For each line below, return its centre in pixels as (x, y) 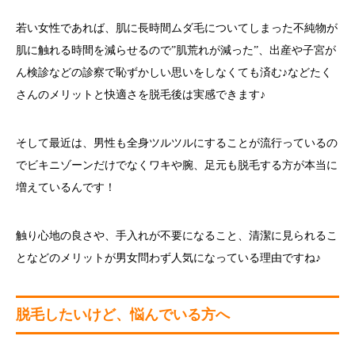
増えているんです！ (66, 188)
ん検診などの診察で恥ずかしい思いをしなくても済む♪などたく (174, 73)
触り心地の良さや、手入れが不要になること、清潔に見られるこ (177, 236)
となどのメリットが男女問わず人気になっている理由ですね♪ (168, 258)
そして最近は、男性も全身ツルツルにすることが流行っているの (177, 143)
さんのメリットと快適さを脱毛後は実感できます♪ (141, 95)
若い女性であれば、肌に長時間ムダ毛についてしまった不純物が (177, 29)
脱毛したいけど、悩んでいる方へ (123, 315)
